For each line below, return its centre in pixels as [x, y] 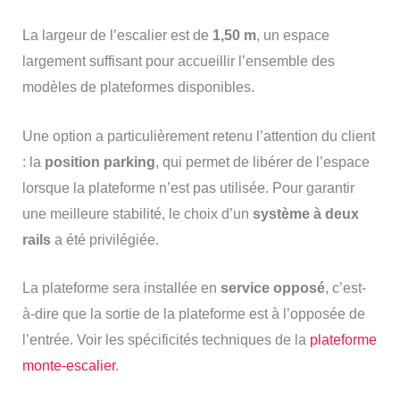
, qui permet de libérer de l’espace [262, 162]
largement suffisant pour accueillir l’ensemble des [178, 62]
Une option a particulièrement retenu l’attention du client [198, 136]
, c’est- [345, 288]
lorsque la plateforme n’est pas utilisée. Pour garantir [188, 187]
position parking [100, 162]
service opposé [272, 288]
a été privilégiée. [104, 239]
